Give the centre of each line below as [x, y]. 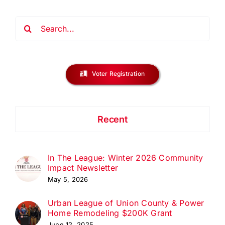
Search [28, 22]
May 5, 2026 [68, 180]
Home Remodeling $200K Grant [110, 213]
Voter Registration [118, 74]
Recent [113, 120]
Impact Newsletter [83, 168]
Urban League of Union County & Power [126, 203]
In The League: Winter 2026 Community [126, 158]
